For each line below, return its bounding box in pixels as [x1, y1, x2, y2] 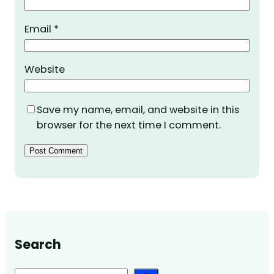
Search [15, 235, 61, 254]
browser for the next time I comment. [37, 118, 221, 133]
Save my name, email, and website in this [37, 103, 239, 117]
